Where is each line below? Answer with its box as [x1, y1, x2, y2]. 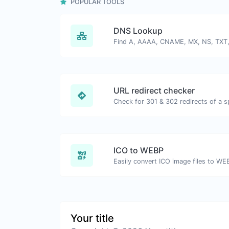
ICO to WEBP [113, 145, 164, 155]
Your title [71, 212, 114, 224]
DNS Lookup [113, 26, 163, 36]
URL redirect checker [113, 85, 195, 96]
